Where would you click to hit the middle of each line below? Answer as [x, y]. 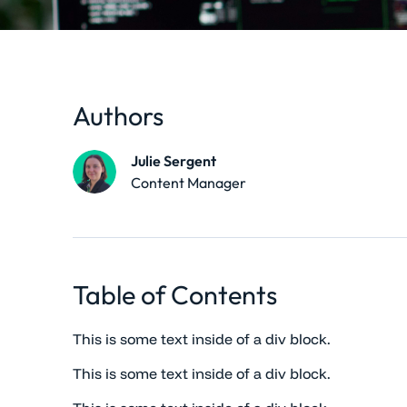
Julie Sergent [174, 161]
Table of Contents [175, 294]
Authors [118, 115]
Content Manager [189, 183]
